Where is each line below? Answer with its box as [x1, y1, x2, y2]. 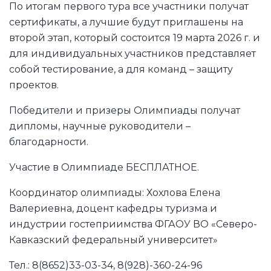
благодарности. [9, 135, 88, 148]
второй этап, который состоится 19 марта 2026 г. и [9, 31, 260, 44]
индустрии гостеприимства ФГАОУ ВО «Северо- [9, 218, 257, 230]
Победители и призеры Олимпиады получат [9, 104, 240, 116]
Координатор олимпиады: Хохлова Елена [9, 186, 220, 198]
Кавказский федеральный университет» [9, 233, 218, 246]
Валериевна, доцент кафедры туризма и [9, 202, 217, 214]
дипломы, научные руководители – [9, 120, 191, 132]
